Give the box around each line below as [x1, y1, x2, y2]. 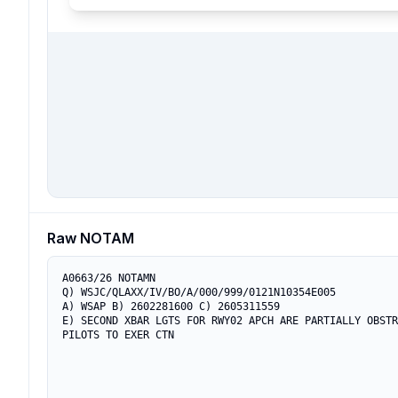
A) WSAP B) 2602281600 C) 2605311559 [62, 300, 280, 313]
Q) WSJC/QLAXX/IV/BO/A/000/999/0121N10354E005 [62, 286, 336, 298]
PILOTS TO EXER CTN [62, 329, 174, 341]
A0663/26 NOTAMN [62, 272, 155, 284]
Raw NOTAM [47, 229, 134, 247]
